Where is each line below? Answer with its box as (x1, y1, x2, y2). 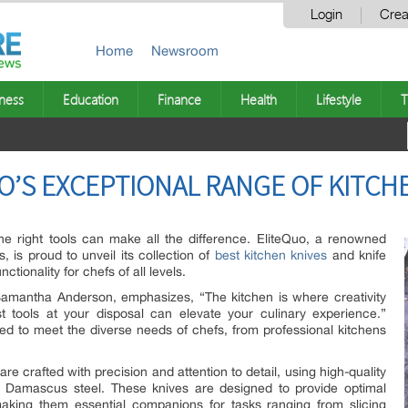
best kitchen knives (214, 248, 328, 262)
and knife (327, 248, 387, 262)
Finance (158, 90, 201, 108)
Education (63, 90, 118, 108)
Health (240, 90, 277, 108)
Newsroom (151, 43, 219, 58)
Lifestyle (316, 90, 362, 108)
